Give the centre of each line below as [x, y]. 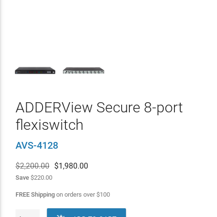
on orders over [75, 194]
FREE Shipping [35, 194]
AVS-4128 [37, 145]
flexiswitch [49, 125]
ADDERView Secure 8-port [99, 107]
